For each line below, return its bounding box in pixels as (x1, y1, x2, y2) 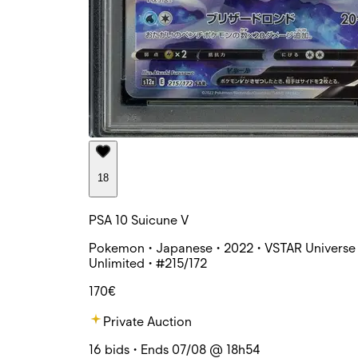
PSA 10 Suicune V (89, 212, 189, 228)
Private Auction (103, 313, 192, 329)
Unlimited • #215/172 (89, 255, 207, 271)
